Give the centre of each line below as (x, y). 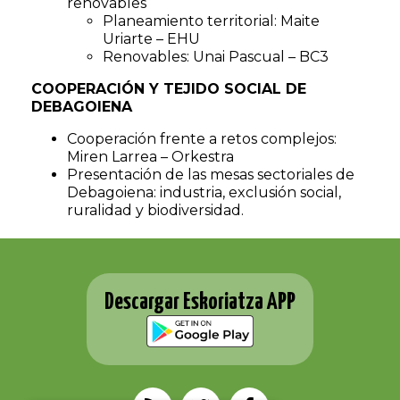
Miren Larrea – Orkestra (150, 156)
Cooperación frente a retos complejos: (202, 138)
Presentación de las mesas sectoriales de (211, 174)
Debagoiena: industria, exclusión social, (204, 192)
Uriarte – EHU (151, 38)
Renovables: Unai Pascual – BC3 (216, 56)
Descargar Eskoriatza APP (200, 302)
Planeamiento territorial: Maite (211, 21)
